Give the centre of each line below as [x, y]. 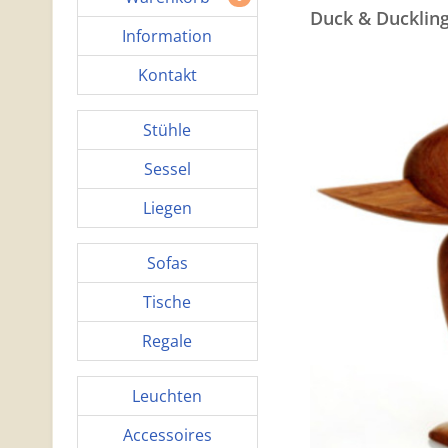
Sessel [167, 169]
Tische [167, 302]
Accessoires [167, 435]
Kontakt [167, 75]
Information [167, 36]
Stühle [167, 130]
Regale [167, 341]
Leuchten [167, 396]
